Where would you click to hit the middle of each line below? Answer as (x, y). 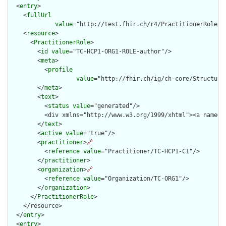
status (59, 106)
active (51, 133)
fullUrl (39, 15)
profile (60, 70)
